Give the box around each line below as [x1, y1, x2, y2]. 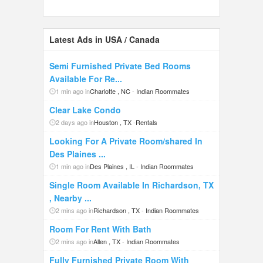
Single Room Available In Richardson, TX [49, 179, 214, 191]
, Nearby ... [49, 192, 92, 204]
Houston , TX [94, 117, 131, 127]
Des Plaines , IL [90, 161, 134, 171]
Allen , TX [93, 237, 120, 246]
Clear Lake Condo [49, 104, 121, 116]
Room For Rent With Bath [49, 223, 151, 235]
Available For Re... [49, 73, 122, 85]
